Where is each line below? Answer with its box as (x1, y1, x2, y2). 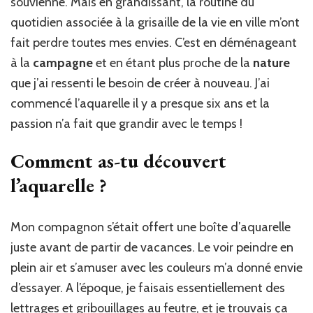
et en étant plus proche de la (96, 54, 253, 71)
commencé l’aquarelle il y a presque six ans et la (10, 95, 270, 111)
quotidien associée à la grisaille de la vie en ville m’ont (10, 14, 300, 30)
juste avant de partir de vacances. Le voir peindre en (10, 239, 293, 255)
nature (253, 54, 290, 71)
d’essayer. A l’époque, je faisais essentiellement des (10, 279, 285, 296)
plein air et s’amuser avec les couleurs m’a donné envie (10, 259, 303, 275)
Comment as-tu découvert (10, 147, 226, 173)
